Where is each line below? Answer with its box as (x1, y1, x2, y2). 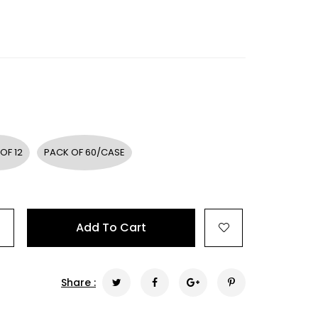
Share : (61, 275, 96, 290)
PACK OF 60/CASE (44, 146, 125, 159)
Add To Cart (76, 219, 146, 236)
